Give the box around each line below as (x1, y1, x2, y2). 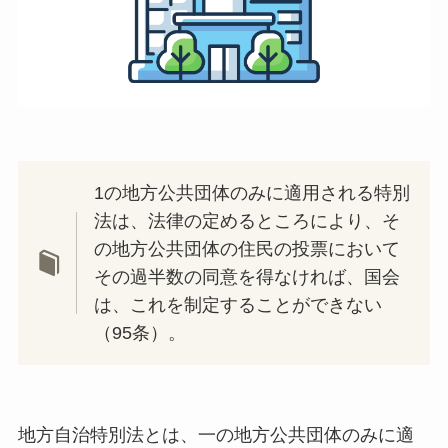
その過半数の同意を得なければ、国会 (94, 266, 401, 287)
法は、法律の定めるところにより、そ (94, 210, 401, 231)
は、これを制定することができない (94, 294, 383, 315)
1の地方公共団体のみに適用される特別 (94, 182, 411, 203)
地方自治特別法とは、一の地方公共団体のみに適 (17, 424, 414, 445)
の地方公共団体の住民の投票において (94, 238, 401, 259)
